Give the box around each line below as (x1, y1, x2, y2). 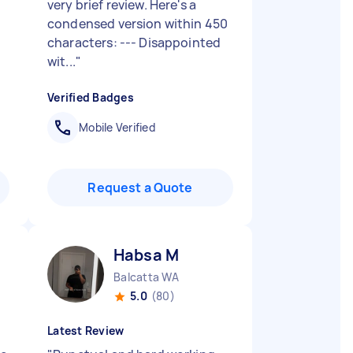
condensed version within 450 (47, 15, 229, 32)
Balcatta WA (113, 269, 179, 284)
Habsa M (113, 244, 180, 266)
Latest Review (47, 323, 124, 338)
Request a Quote (87, 179, 193, 196)
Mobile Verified (79, 120, 155, 135)
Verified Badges (47, 90, 134, 105)
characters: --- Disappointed (47, 34, 221, 51)
